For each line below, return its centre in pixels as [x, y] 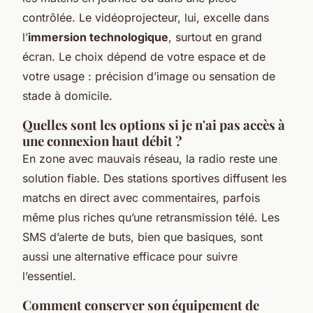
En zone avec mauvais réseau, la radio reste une [150, 159]
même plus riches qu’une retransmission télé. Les [151, 217]
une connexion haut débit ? [102, 141]
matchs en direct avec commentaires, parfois [141, 198]
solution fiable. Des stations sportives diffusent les [154, 178]
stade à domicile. [67, 96]
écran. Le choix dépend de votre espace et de [144, 57]
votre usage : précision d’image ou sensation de [149, 76]
